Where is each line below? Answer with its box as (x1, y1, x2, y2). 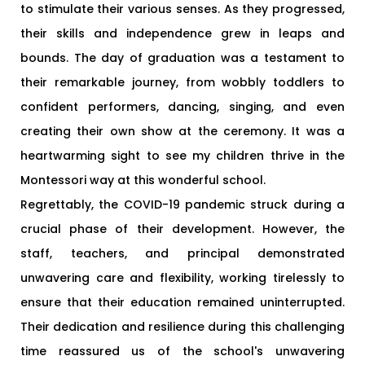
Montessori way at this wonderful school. (20, 171, 266, 188)
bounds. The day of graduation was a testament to (20, 49, 345, 66)
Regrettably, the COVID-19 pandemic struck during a (20, 196, 345, 213)
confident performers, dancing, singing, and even (20, 98, 345, 115)
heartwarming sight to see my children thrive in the (20, 147, 345, 164)
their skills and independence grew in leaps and (20, 24, 345, 42)
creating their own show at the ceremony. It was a (20, 122, 345, 139)
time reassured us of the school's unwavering (20, 342, 345, 359)
